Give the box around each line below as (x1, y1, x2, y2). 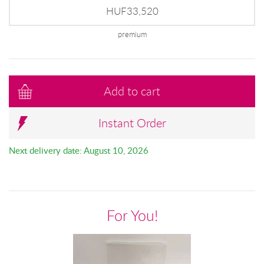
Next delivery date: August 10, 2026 (9, 144, 148, 157)
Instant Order (98, 115, 166, 131)
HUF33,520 (105, 4, 159, 18)
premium (117, 29, 147, 39)
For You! (106, 206, 158, 225)
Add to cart (104, 83, 160, 100)
